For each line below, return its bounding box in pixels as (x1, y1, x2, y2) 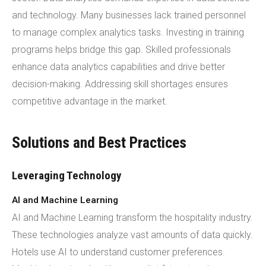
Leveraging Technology (12, 169, 121, 182)
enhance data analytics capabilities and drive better (12, 61, 225, 72)
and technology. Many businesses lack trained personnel (12, 9, 246, 21)
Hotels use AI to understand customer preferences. (12, 246, 225, 258)
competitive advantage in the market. (12, 96, 167, 107)
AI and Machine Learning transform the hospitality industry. (12, 212, 253, 223)
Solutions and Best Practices (12, 134, 186, 151)
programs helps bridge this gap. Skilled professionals (12, 44, 231, 55)
